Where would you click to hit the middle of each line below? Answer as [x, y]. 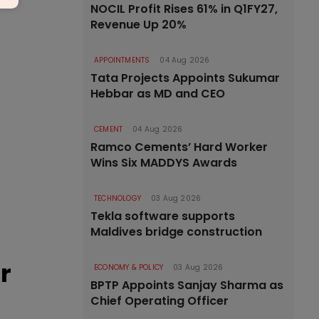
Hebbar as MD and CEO [158, 94]
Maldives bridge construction [176, 232]
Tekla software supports [163, 216]
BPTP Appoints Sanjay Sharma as [187, 285]
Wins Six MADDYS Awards [164, 163]
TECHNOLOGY [117, 198]
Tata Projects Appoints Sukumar [185, 78]
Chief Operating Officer [159, 301]
